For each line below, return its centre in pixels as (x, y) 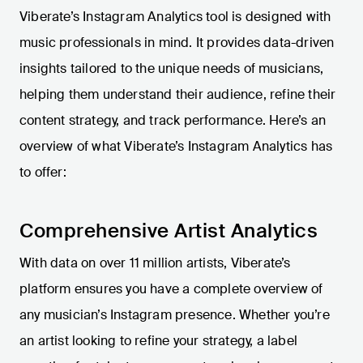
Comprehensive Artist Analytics (169, 231)
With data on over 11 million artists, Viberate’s (155, 263)
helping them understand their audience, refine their (178, 95)
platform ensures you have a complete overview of (171, 289)
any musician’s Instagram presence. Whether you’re (175, 315)
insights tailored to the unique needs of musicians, (172, 69)
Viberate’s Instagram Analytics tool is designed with (175, 17)
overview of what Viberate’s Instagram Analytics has (176, 147)
